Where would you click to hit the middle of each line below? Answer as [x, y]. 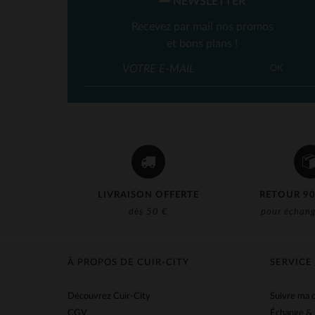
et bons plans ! [202, 44]
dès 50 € [149, 212]
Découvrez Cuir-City [109, 296]
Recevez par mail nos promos [202, 27]
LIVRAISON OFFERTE [149, 195]
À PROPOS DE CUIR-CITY [128, 263]
